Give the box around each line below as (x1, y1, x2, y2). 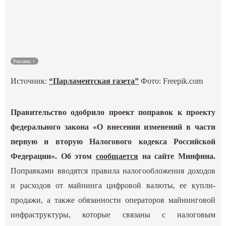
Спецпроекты (96, 65, 130, 72)
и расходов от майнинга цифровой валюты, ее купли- (11, 181, 215, 190)
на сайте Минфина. (138, 152, 215, 161)
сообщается (96, 152, 138, 161)
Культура (101, 12, 125, 20)
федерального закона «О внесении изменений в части (11, 123, 215, 132)
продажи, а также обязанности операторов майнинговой (11, 196, 215, 205)
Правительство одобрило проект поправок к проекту (11, 108, 215, 117)
